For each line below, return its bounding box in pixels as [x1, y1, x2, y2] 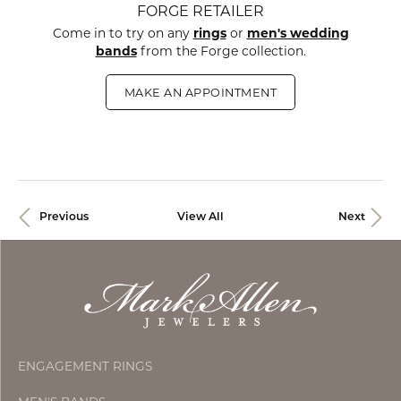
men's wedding [246, 26, 349, 40]
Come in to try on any [52, 26, 190, 40]
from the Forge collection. [136, 44, 306, 58]
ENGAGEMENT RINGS [18, 359, 152, 374]
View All [176, 212, 224, 223]
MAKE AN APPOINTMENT [124, 85, 277, 99]
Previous [39, 212, 89, 223]
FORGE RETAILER [137, 2, 264, 20]
